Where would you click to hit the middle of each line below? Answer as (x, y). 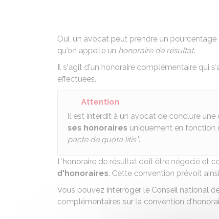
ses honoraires (99, 128)
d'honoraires (83, 173)
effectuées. (77, 79)
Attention (100, 102)
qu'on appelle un (88, 51)
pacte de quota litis (102, 140)
